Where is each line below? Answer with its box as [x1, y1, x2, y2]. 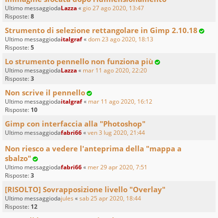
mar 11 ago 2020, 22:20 [83, 66, 147, 74]
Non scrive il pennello [5, 87, 85, 97]
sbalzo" [5, 153, 31, 163]
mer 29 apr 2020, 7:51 [88, 163, 147, 171]
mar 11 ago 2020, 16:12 [88, 97, 152, 106]
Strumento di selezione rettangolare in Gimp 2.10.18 [5, 25, 198, 35]
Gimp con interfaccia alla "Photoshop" [5, 118, 145, 128]
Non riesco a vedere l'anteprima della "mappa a [5, 143, 182, 153]
